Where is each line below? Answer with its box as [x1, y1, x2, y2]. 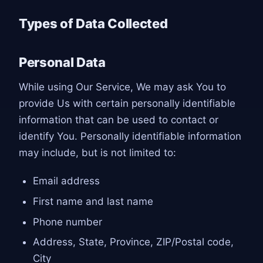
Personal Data [19, 55, 106, 70]
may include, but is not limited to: [19, 146, 176, 159]
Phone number [32, 215, 102, 228]
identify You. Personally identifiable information [19, 130, 241, 142]
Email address [32, 175, 100, 187]
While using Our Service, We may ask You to [19, 80, 226, 93]
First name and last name [32, 195, 153, 207]
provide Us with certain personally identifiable [19, 97, 235, 109]
